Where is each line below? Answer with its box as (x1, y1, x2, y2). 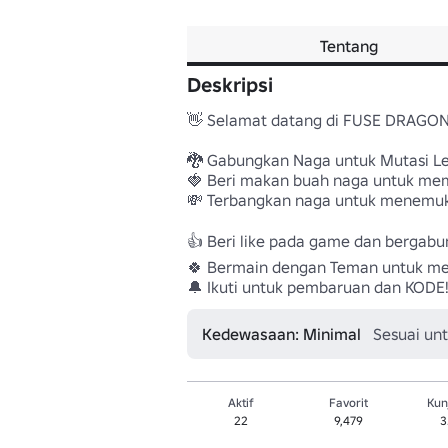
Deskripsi (187, 72, 273, 98)
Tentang (319, 36, 378, 56)
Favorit (329, 395, 369, 410)
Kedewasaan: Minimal (202, 324, 361, 344)
